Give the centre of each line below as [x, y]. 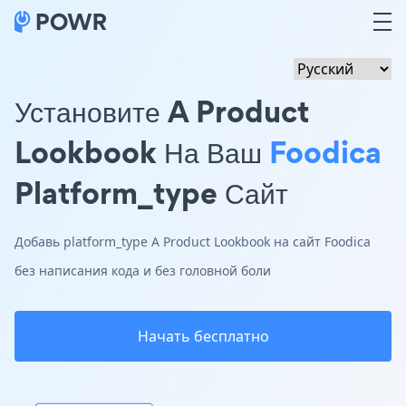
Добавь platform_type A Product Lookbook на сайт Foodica [193, 242]
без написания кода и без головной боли [143, 271]
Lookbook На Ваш [142, 152]
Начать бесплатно [203, 336]
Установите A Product [162, 111]
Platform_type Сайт [151, 193]
